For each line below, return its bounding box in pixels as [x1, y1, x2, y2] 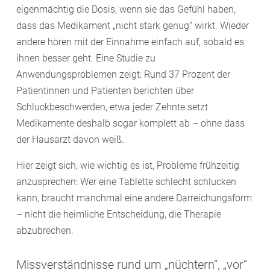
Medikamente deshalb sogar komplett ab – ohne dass [16, 118, 245, 130]
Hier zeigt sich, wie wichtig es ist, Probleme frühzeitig [16, 160, 239, 172]
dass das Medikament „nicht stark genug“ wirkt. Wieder [16, 20, 249, 32]
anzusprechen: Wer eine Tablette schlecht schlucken [16, 176, 236, 188]
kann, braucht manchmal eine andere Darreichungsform [16, 192, 252, 204]
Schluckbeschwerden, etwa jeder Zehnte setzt [16, 101, 208, 113]
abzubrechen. [16, 225, 74, 237]
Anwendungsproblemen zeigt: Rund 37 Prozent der [16, 69, 230, 81]
